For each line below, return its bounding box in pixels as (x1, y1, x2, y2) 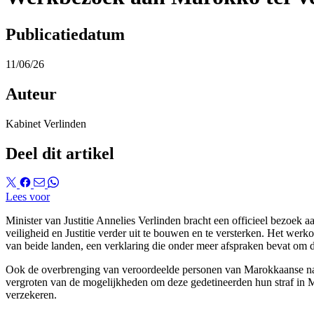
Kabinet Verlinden (6, 117, 86, 130)
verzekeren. (6, 289, 57, 301)
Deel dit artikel (6, 144, 114, 163)
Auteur (6, 84, 57, 103)
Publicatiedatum (6, 25, 125, 43)
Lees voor (6, 191, 50, 203)
